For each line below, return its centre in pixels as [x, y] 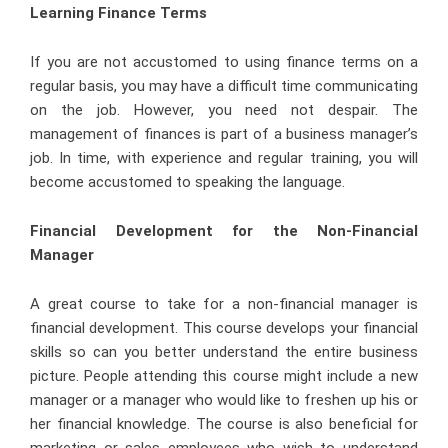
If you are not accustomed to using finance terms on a [224, 61]
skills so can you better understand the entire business [224, 351]
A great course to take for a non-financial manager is [224, 303]
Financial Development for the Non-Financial [224, 230]
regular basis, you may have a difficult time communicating [224, 85]
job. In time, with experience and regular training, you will [224, 157]
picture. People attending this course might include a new [224, 375]
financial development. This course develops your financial [224, 327]
